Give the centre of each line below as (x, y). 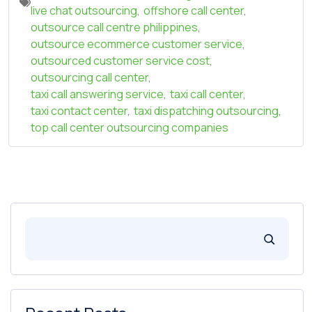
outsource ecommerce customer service (136, 44)
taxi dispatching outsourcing (206, 111)
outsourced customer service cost (120, 61)
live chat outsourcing (84, 11)
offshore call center (194, 11)
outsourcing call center (89, 78)
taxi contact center (79, 111)
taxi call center (206, 94)
